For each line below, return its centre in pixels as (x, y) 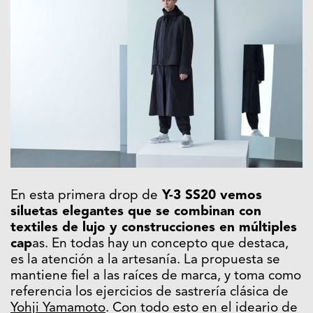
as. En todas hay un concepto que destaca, (160, 244)
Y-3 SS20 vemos (210, 196)
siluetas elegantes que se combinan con (136, 212)
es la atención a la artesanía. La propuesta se (145, 260)
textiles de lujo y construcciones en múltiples (154, 228)
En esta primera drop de (84, 196)
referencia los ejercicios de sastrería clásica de (150, 292)
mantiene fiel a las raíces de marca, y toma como (156, 276)
